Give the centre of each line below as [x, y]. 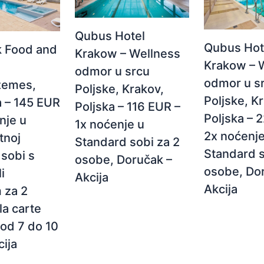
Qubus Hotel [110, 36]
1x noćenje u [110, 124]
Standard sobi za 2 [128, 142]
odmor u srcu [113, 71]
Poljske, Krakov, [120, 89]
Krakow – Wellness [128, 53]
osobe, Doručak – [124, 159]
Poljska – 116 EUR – [128, 106]
